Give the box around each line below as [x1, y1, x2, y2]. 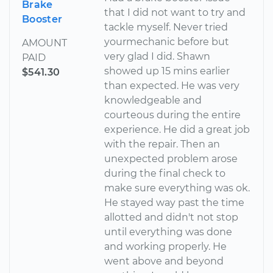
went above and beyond [104, 255, 224, 267]
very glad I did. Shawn [104, 50, 211, 62]
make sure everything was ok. [104, 182, 250, 194]
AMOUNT [22, 37, 67, 49]
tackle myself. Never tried [104, 21, 229, 33]
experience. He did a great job [104, 123, 250, 135]
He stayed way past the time [104, 196, 245, 208]
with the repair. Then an [104, 138, 221, 150]
